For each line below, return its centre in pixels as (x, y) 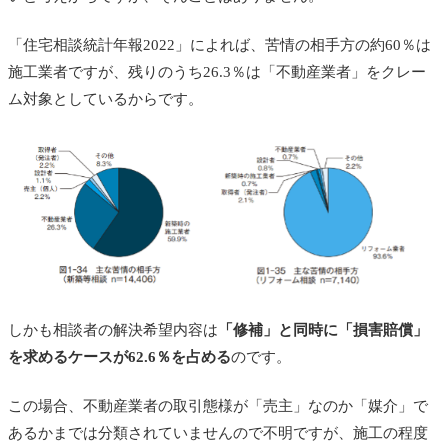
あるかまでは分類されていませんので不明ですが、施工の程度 (218, 432)
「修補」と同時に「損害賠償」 (323, 329)
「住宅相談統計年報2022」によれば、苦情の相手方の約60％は (219, 44)
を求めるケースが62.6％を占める (119, 356)
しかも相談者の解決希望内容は (113, 329)
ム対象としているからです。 (105, 98)
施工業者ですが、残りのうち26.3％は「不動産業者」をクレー (217, 71)
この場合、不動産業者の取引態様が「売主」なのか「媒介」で (218, 405)
